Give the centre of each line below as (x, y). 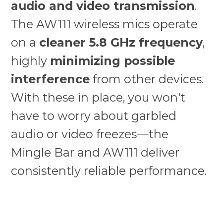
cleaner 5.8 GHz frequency (121, 42)
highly (31, 60)
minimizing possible (113, 60)
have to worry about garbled (94, 115)
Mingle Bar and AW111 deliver (95, 152)
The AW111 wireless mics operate (105, 24)
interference (51, 79)
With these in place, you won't (98, 97)
